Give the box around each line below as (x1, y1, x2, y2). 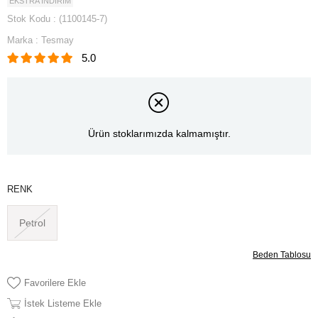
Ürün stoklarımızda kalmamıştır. (87, 128, 231, 140)
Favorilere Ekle (24, 277, 86, 288)
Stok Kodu (7, 13, 50, 24)
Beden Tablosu (253, 249, 311, 260)
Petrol (19, 216, 46, 229)
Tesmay (41, 35, 74, 45)
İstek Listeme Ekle (24, 297, 102, 309)
